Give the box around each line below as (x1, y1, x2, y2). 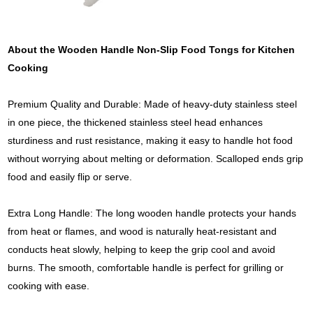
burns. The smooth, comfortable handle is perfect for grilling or (8, 262, 284, 274)
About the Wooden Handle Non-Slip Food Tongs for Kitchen (8, 44, 296, 56)
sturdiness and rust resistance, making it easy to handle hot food (8, 135, 293, 147)
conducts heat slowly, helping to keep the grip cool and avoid (8, 244, 276, 256)
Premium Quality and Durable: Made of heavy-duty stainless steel (8, 99, 298, 110)
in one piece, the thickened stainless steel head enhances (8, 117, 263, 129)
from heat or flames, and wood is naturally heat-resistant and (8, 226, 277, 238)
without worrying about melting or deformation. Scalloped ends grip (8, 153, 304, 165)
